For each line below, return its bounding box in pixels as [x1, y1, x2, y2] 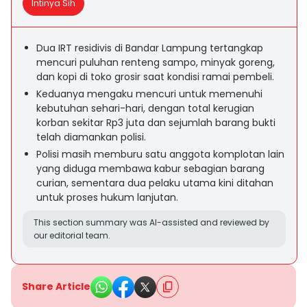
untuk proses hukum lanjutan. [36, 191, 178, 204]
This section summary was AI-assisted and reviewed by [34, 217, 269, 228]
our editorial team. [34, 230, 110, 241]
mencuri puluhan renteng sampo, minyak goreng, [36, 56, 275, 69]
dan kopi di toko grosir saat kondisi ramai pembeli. [36, 70, 274, 84]
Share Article [22, 280, 90, 293]
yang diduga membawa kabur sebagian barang [36, 162, 265, 175]
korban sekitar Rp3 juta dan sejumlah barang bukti [36, 116, 275, 130]
